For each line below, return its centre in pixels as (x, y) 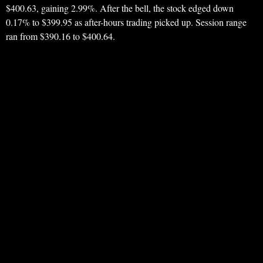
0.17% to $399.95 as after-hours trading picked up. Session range (126, 22)
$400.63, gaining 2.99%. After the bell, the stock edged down (120, 8)
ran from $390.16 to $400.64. (60, 36)
